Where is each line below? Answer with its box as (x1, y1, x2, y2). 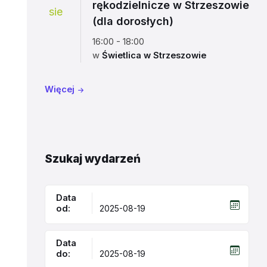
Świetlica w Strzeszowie (101, 50, 206, 61)
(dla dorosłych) (92, 15, 173, 27)
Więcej (44, 84, 74, 95)
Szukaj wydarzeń (44, 152, 141, 166)
